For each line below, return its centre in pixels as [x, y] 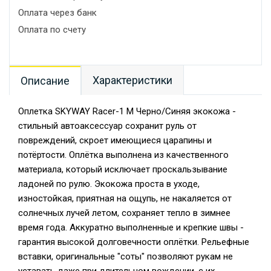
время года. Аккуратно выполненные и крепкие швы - [131, 227]
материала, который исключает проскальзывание [123, 169]
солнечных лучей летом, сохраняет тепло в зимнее [124, 213]
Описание [45, 81]
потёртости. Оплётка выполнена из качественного [123, 155]
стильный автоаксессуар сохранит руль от [107, 126]
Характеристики [132, 80]
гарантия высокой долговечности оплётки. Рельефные [134, 242]
